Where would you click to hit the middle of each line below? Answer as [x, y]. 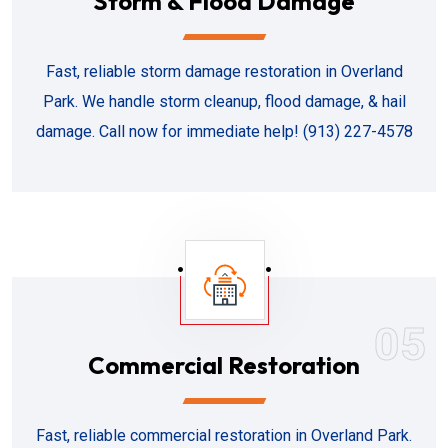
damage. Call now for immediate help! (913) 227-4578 [224, 131]
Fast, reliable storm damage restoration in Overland [224, 71]
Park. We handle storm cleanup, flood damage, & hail [224, 101]
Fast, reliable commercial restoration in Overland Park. [224, 435]
